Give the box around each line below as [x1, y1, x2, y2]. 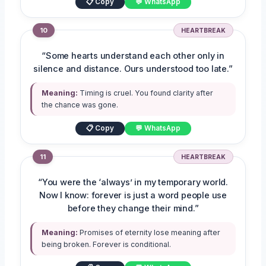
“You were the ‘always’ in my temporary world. [38, 177, 228, 188]
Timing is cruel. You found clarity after [78, 88, 214, 98]
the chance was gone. [42, 100, 119, 110]
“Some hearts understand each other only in [42, 50, 224, 62]
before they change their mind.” [67, 203, 199, 214]
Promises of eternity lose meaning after [78, 228, 221, 237]
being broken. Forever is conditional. [42, 240, 172, 249]
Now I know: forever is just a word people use [39, 190, 227, 201]
